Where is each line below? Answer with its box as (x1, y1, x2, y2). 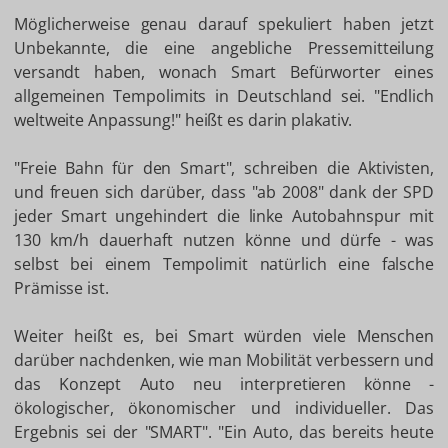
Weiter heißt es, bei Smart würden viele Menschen (14, 325, 434, 348)
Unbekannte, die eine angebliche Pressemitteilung (14, 37, 434, 60)
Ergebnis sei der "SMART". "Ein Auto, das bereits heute (14, 421, 434, 444)
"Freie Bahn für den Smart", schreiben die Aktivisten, (14, 157, 434, 180)
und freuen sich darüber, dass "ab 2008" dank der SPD (14, 181, 434, 204)
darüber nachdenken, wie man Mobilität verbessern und (14, 349, 434, 372)
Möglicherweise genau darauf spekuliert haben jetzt (14, 13, 434, 36)
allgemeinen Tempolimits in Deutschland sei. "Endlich (14, 85, 434, 108)
